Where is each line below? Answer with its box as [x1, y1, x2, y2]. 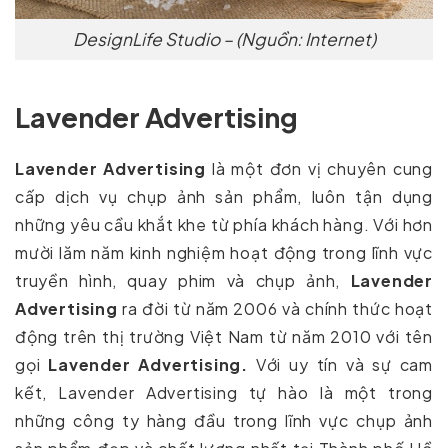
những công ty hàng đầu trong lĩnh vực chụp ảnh [15, 410, 433, 432]
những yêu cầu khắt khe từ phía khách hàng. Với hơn [15, 214, 433, 236]
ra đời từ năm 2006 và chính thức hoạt [117, 298, 433, 320]
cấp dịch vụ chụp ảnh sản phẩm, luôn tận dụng [15, 186, 433, 208]
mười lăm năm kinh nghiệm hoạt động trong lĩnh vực [15, 242, 433, 264]
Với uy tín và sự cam [248, 354, 433, 376]
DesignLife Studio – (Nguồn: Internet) [72, 28, 376, 51]
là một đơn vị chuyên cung [206, 158, 433, 180]
